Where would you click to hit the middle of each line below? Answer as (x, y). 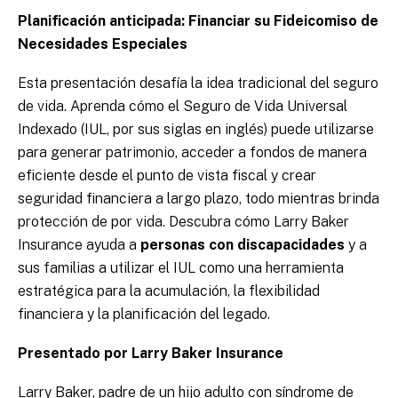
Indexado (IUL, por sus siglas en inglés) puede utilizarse (196, 130)
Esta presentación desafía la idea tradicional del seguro (198, 84)
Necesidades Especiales (103, 44)
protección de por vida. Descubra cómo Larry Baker (183, 222)
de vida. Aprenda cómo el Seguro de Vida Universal (183, 107)
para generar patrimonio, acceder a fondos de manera (192, 153)
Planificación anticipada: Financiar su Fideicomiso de (198, 21)
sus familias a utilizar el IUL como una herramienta (181, 268)
